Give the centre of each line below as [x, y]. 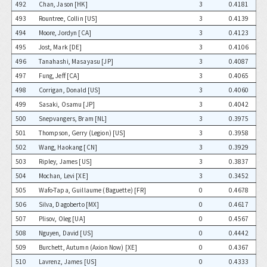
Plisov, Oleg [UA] [62, 219]
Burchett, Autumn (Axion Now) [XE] [88, 247]
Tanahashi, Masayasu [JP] [76, 61]
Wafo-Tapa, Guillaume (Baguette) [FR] [92, 190]
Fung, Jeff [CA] [59, 76]
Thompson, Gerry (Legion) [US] [82, 133]
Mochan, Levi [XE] [63, 176]
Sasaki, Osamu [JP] [67, 104]
